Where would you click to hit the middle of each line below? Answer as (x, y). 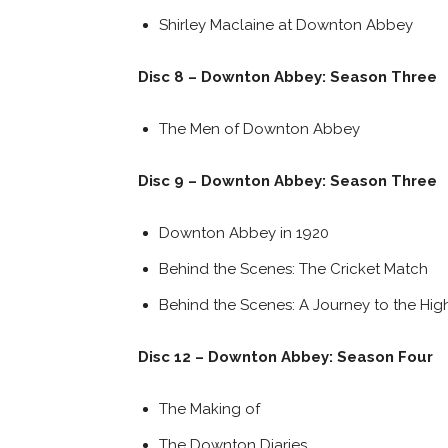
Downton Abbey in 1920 (244, 232)
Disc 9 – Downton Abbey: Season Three (287, 180)
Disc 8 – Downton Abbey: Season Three (287, 76)
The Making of (209, 408)
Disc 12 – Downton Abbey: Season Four (285, 356)
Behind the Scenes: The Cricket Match (293, 268)
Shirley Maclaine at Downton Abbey (286, 24)
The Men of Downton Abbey (259, 128)
